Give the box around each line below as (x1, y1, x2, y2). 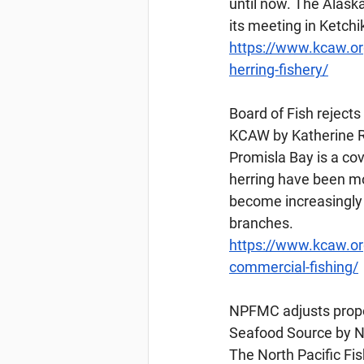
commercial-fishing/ (229, 258, 358, 275)
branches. (229, 214, 293, 232)
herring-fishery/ (229, 61, 328, 78)
